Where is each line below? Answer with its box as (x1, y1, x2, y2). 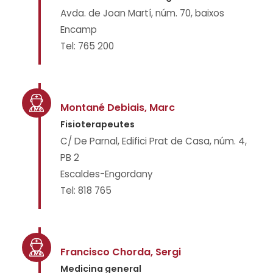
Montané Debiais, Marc (60, 101, 175, 115)
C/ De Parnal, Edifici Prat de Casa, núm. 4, (60, 135, 247, 147)
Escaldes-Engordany (60, 168, 153, 180)
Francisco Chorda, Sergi (60, 245, 181, 259)
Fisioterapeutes (60, 118, 135, 130)
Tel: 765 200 (60, 40, 114, 52)
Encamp (60, 23, 97, 36)
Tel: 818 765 (60, 184, 112, 197)
